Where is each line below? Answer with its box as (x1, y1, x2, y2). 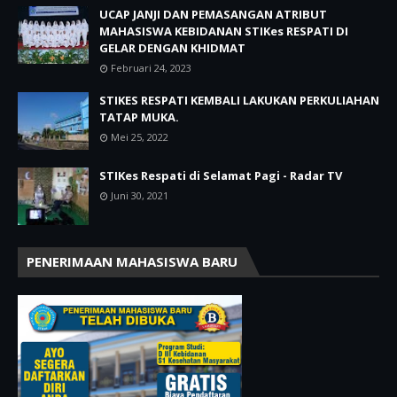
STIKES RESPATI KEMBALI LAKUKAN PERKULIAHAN (99, 92, 379, 108)
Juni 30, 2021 (111, 189, 168, 202)
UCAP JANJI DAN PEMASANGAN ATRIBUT (99, 6, 327, 22)
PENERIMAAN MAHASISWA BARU (27, 253, 237, 270)
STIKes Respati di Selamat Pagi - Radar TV (99, 167, 342, 183)
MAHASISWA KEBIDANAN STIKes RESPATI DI (99, 23, 348, 39)
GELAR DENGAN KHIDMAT (99, 40, 245, 56)
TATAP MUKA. (99, 109, 179, 125)
